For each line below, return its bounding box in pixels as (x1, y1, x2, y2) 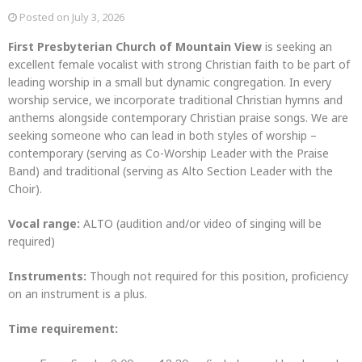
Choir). (8, 181, 42, 196)
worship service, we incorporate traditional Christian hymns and (8, 92, 343, 107)
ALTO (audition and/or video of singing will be (80, 216, 322, 231)
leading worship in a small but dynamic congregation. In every (8, 74, 331, 90)
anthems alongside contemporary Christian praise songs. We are (8, 110, 348, 125)
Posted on (19, 10, 72, 24)
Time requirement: (8, 321, 118, 336)
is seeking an (262, 39, 332, 54)
